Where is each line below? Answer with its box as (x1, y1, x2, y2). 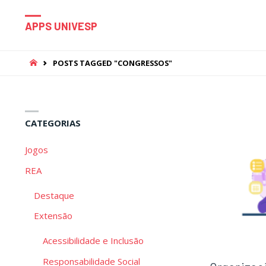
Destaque (34, 189, 74, 201)
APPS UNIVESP (25, 20, 97, 33)
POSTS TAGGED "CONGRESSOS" (53, 57, 173, 68)
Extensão (34, 210, 72, 222)
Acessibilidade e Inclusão (43, 235, 144, 247)
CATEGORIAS (25, 117, 81, 129)
